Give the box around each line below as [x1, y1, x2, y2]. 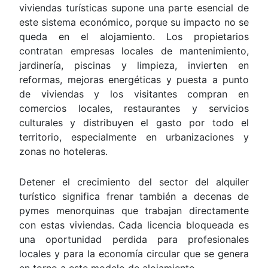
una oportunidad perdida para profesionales [19, 233, 249, 245]
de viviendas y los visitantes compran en [19, 88, 249, 100]
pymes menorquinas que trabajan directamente [19, 204, 249, 217]
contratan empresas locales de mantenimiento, [19, 45, 249, 57]
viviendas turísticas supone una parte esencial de [19, 2, 249, 14]
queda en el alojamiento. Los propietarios [19, 31, 249, 43]
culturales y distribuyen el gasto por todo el [19, 117, 249, 129]
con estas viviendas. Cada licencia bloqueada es [19, 218, 249, 231]
